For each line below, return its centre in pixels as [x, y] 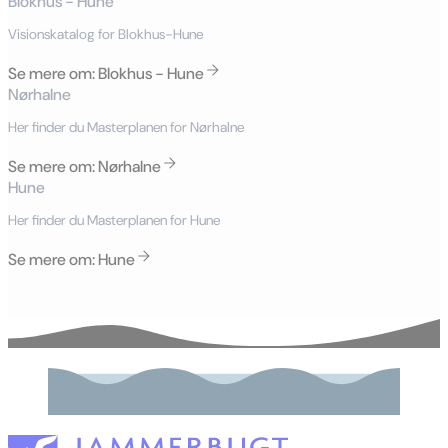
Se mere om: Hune [71, 260]
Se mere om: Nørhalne [84, 167]
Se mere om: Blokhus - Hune [106, 74]
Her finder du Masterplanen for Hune [114, 220]
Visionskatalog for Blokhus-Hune [105, 33]
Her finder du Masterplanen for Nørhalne [126, 127]
